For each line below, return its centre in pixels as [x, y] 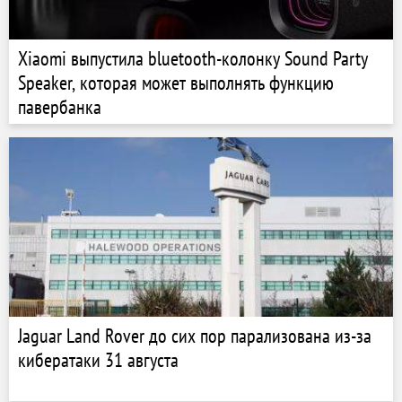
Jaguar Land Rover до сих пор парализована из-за [195, 336]
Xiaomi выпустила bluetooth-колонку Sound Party [193, 58]
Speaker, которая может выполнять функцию [176, 83]
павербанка [60, 107]
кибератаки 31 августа [98, 360]
